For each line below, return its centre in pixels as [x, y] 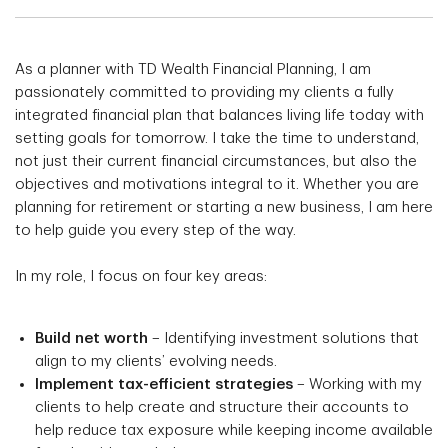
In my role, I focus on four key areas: [141, 276]
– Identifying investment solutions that [283, 338]
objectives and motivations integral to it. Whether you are [217, 184]
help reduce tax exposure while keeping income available [234, 430]
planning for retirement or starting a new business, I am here [224, 207]
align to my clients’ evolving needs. [156, 361]
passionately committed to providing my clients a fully [204, 92]
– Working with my [357, 384]
